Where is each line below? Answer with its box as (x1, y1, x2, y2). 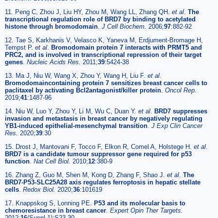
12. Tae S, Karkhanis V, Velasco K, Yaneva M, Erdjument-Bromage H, (5, 36, 203, 44)
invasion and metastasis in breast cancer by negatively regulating (5, 114, 202, 122)
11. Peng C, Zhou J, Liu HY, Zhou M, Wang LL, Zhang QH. (5, 8, 172, 16)
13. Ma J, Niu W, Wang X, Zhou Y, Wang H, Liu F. (5, 72, 147, 79)
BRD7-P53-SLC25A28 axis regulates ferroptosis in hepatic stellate (5, 178, 200, 186)
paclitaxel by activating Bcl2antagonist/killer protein (5, 86, 161, 94)
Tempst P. (5, 43, 35, 51)
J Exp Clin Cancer (151, 122, 202, 129)
